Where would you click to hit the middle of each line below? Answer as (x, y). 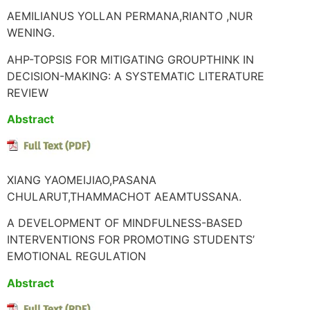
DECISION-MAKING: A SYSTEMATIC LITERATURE (136, 76)
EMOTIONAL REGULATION (76, 256)
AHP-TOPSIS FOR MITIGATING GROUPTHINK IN (130, 59)
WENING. (31, 33)
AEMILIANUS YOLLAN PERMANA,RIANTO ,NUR (130, 16)
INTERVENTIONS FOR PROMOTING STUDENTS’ (131, 240)
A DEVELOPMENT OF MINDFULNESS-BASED (125, 223)
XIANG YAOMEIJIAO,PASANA (82, 180)
